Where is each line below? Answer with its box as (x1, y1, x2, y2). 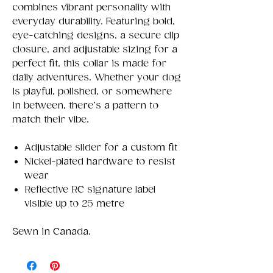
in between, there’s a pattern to (12, 99, 158, 112)
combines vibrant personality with (12, 1, 171, 13)
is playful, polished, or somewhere (12, 85, 172, 97)
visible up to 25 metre (24, 197, 124, 210)
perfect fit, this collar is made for (12, 57, 166, 69)
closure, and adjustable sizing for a (12, 43, 177, 55)
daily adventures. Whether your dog (12, 71, 181, 83)
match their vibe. (12, 113, 89, 126)
